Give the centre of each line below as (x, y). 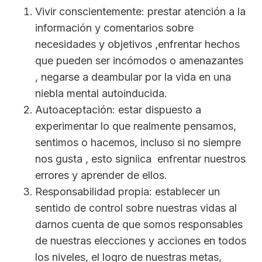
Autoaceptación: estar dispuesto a (118, 110)
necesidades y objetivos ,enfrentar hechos (137, 44)
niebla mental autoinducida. (101, 94)
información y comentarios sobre (114, 28)
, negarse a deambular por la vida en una (133, 77)
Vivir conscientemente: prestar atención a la (140, 12)
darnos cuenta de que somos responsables (139, 225)
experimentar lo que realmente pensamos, (136, 126)
